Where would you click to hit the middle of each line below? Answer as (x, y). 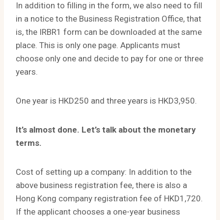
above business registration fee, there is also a (101, 185)
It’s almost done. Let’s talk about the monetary (106, 130)
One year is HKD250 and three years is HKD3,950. (106, 101)
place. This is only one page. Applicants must (98, 45)
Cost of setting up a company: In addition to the (104, 172)
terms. (29, 143)
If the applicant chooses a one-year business (98, 212)
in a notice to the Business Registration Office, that (109, 19)
